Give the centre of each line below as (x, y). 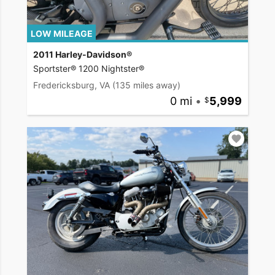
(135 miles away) (146, 85)
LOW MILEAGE (61, 33)
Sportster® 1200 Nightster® (89, 68)
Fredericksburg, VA (72, 85)
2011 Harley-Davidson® (83, 54)
